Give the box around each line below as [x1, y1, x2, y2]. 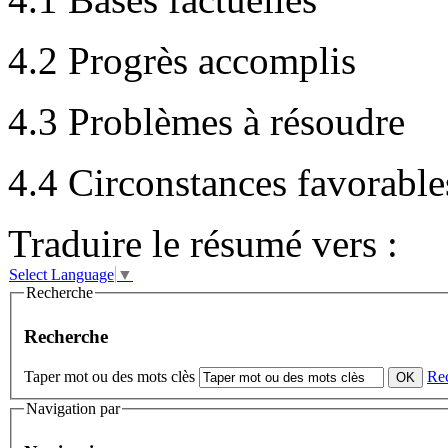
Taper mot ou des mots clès [24, 368, 195, 386]
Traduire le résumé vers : [8, 222, 398, 266]
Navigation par [26, 400, 120, 418]
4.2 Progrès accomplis [8, 39, 356, 83]
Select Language [9, 266, 114, 284]
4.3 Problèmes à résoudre [8, 100, 405, 144]
